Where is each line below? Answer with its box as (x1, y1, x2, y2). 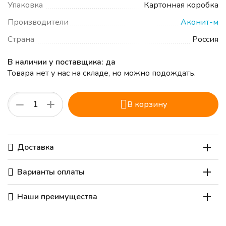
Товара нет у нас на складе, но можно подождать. (8, 68, 196, 79)
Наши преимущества (17, 191, 97, 203)
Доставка (17, 142, 54, 153)
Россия (192, 34, 219, 45)
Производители (8, 17, 69, 28)
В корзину (127, 99, 167, 110)
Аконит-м (181, 17, 219, 28)
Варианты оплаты (17, 166, 85, 178)
